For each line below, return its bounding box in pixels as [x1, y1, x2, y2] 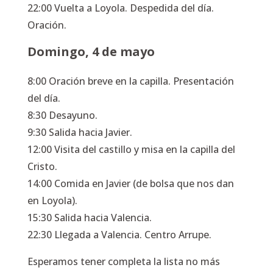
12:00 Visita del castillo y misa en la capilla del [27, 142, 235, 156]
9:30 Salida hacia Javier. [27, 125, 132, 139]
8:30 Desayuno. [27, 108, 97, 122]
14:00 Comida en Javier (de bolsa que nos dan [27, 176, 234, 190]
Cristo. [27, 159, 57, 173]
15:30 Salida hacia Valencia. [27, 210, 152, 224]
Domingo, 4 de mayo [27, 43, 155, 60]
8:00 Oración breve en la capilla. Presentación [27, 74, 234, 88]
